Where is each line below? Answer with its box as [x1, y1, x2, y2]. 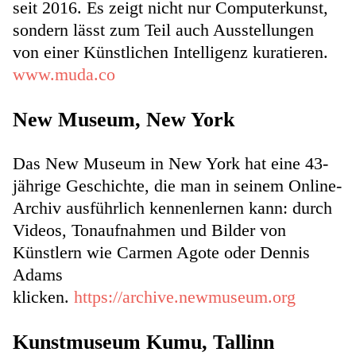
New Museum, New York [13, 107, 234, 131]
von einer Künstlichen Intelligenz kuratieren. [13, 41, 328, 62]
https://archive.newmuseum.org [74, 287, 296, 308]
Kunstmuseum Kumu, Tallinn [13, 331, 274, 354]
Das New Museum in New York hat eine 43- [13, 153, 328, 174]
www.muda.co [13, 64, 115, 84]
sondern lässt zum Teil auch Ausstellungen [13, 19, 314, 40]
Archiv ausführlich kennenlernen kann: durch [13, 198, 332, 219]
